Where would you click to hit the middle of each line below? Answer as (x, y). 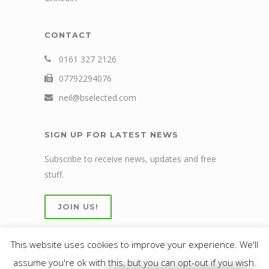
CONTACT (68, 35)
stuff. (54, 174)
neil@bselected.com (98, 98)
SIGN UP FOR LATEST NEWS (111, 134)
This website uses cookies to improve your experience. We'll (134, 245)
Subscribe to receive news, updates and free (130, 159)
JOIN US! (78, 207)
